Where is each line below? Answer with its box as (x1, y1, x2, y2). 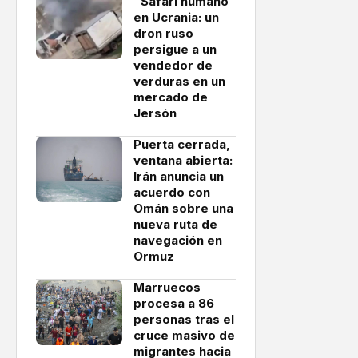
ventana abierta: (133, 153, 233, 168)
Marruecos (133, 280, 201, 295)
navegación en (133, 233, 222, 248)
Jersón (133, 105, 177, 121)
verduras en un (133, 74, 225, 89)
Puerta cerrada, (133, 137, 230, 152)
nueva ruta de (133, 217, 217, 232)
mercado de (133, 89, 208, 105)
